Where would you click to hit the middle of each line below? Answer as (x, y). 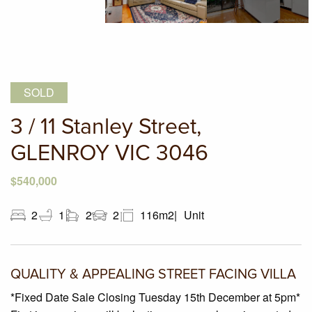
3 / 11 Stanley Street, (106, 128)
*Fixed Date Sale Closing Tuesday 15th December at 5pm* (155, 297)
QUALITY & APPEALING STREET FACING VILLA (153, 275)
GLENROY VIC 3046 (109, 154)
